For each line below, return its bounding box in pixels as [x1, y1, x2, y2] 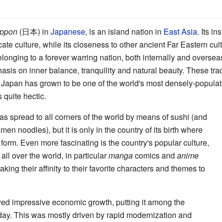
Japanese [50, 25, 85, 37]
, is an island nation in [85, 25, 164, 37]
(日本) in [17, 25, 51, 37]
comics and [132, 149, 177, 161]
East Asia [163, 25, 197, 37]
